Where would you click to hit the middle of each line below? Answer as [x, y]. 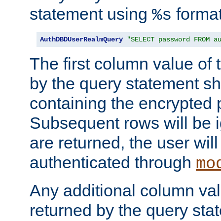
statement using [91, 14]
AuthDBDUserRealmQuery [81, 40]
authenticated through [113, 163]
